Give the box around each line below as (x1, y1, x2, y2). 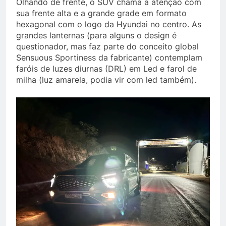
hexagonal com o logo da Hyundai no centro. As (16, 19, 201, 29)
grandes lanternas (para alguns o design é (16, 30, 177, 40)
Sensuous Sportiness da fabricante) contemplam (16, 52, 202, 63)
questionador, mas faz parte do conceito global (16, 41, 199, 51)
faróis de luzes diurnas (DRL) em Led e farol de (16, 64, 197, 74)
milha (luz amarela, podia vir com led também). (16, 75, 196, 85)
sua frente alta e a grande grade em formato (16, 8, 187, 18)
